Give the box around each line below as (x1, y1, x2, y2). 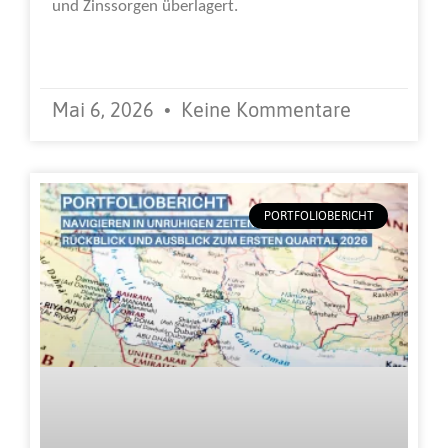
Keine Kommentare (176, 97, 351, 121)
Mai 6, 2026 (52, 97, 159, 121)
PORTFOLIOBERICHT (263, 209, 374, 224)
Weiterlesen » (52, 37, 146, 54)
